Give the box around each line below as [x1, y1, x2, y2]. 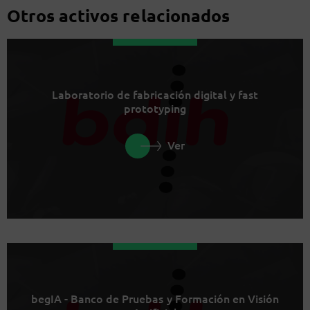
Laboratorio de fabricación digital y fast [51, 86, 259, 102]
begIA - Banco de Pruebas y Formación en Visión [30, 290, 280, 306]
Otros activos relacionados [7, 3, 230, 26]
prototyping [123, 100, 187, 116]
